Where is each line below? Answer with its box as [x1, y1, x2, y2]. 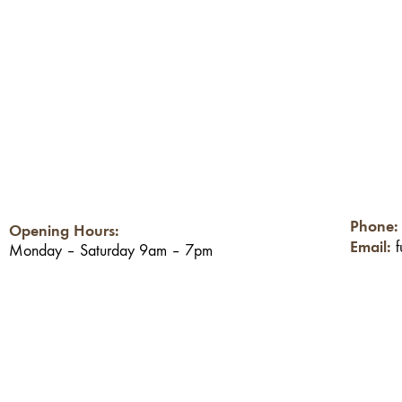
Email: [349, 237, 396, 258]
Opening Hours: [9, 221, 119, 241]
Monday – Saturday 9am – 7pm [9, 241, 213, 261]
